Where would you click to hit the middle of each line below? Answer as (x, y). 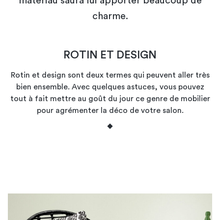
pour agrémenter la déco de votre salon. (110, 110)
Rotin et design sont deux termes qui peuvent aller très (110, 75)
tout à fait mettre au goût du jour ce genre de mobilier (110, 98)
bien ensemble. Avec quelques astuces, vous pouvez (110, 87)
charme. (110, 16)
